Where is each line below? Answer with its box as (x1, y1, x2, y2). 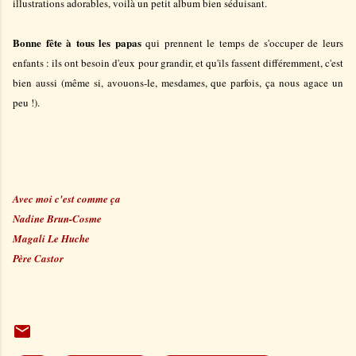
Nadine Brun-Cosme (13, 211, 102, 226)
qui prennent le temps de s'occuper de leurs (141, 35, 344, 50)
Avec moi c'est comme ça (13, 191, 121, 206)
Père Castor (13, 250, 64, 265)
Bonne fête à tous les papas (13, 34, 141, 50)
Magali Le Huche (13, 230, 90, 246)
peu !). (13, 95, 40, 110)
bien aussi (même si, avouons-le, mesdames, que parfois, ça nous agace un (13, 75, 343, 90)
